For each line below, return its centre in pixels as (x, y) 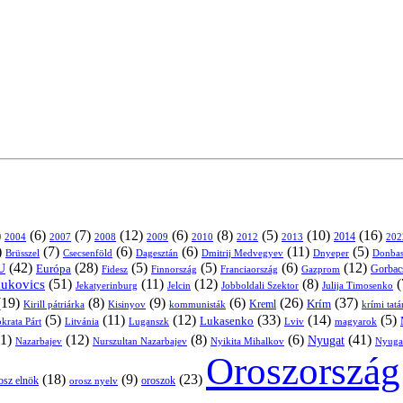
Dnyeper (331, 253)
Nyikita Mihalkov (247, 340)
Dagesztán (157, 252)
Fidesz (115, 269)
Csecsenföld (88, 252)
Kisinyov (127, 304)
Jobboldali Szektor (260, 285)
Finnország (174, 269)
